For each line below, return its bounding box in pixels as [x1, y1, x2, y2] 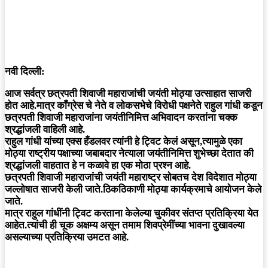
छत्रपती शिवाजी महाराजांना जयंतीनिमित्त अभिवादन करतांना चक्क [5, 112, 237, 124]
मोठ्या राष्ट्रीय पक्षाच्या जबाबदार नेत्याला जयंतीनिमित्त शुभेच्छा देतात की [5, 148, 254, 160]
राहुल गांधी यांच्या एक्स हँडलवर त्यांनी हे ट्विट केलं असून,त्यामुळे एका [5, 136, 242, 148]
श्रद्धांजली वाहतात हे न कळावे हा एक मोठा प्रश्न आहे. [5, 160, 191, 172]
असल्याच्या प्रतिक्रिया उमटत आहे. [5, 232, 129, 243]
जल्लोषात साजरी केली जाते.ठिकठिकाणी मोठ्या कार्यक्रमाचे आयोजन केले [5, 184, 261, 196]
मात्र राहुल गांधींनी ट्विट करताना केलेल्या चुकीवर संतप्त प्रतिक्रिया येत [5, 208, 258, 220]
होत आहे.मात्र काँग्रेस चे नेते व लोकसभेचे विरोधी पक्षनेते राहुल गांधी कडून [5, 100, 263, 112]
